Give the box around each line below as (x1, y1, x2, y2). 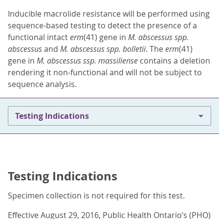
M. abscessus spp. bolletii (60, 44, 146, 54)
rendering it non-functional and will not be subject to (8, 67, 202, 78)
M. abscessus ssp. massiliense (37, 55, 140, 66)
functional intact (8, 32, 70, 43)
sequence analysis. (8, 79, 77, 89)
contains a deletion (140, 55, 210, 66)
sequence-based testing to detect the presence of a (8, 20, 197, 31)
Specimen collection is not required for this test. (8, 190, 185, 201)
